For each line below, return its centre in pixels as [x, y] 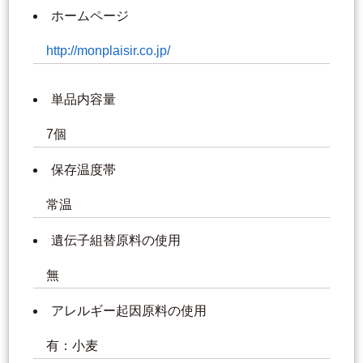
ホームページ [90, 16]
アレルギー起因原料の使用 [129, 311]
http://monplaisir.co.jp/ [108, 51]
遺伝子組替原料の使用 [116, 241]
